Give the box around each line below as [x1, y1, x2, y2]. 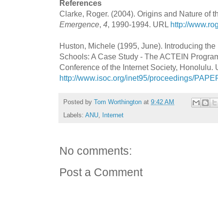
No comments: [59, 145, 132, 158]
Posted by [63, 98, 94, 106]
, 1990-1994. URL [108, 19, 170, 29]
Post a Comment [59, 166, 143, 179]
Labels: [63, 111, 85, 119]
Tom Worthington [94, 98, 142, 106]
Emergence [59, 19, 99, 29]
